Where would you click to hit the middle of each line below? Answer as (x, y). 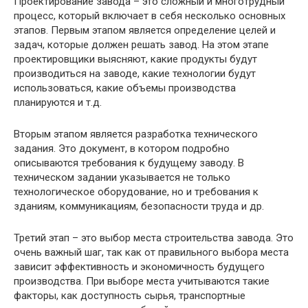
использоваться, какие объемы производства (125, 88)
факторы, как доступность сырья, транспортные (130, 295)
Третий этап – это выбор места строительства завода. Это (154, 238)
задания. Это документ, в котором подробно (122, 148)
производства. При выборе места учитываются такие (142, 281)
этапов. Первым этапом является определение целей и (145, 30)
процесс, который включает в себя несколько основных (150, 15)
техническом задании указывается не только (122, 177)
